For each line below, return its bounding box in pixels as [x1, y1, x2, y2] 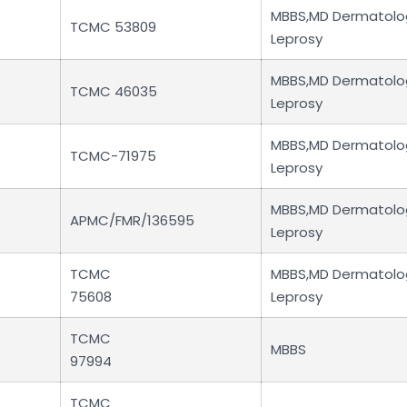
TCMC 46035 [70, 81, 157, 101]
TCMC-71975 [70, 145, 156, 165]
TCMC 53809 [70, 16, 156, 36]
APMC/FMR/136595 [70, 210, 194, 230]
